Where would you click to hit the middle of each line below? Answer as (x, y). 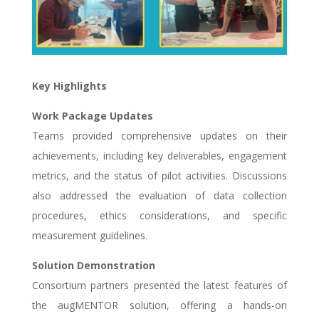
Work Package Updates (92, 116)
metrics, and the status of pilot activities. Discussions (159, 176)
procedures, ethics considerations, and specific (159, 216)
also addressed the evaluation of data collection (159, 196)
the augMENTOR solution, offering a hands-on (159, 305)
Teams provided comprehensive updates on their (159, 136)
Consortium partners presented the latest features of (159, 286)
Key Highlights (69, 86)
